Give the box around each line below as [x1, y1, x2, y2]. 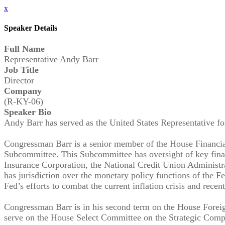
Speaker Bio [4, 106, 51, 117]
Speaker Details [4, 24, 57, 33]
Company [4, 85, 42, 96]
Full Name [4, 43, 45, 54]
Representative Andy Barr [4, 54, 98, 64]
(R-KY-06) [4, 96, 43, 106]
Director [4, 75, 34, 85]
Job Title [4, 64, 39, 75]
